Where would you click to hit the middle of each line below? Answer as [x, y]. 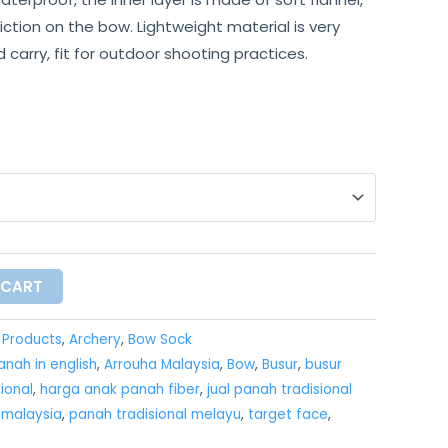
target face [288, 415]
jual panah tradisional [279, 390]
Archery [95, 340]
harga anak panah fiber [120, 390]
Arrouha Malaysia [162, 365]
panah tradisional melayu [155, 415]
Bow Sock [160, 340]
